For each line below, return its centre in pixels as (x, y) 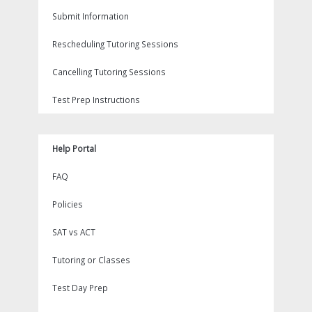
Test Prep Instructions (96, 100)
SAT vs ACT (74, 232)
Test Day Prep (80, 288)
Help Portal (74, 148)
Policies (68, 204)
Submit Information (91, 16)
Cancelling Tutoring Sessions (109, 72)
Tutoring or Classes (91, 260)
